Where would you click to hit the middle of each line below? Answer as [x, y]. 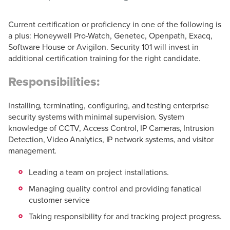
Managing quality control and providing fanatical [115, 189]
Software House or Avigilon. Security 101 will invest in [103, 47]
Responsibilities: [54, 82]
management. [33, 151]
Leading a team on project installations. [99, 172]
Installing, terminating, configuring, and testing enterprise [109, 106]
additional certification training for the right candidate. [104, 58]
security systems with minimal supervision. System [97, 117]
